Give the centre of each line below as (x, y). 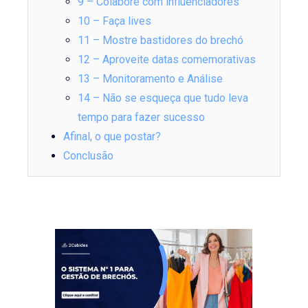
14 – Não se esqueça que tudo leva (163, 98)
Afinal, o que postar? (112, 137)
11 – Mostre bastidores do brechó (160, 41)
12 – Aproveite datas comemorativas (166, 60)
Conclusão (89, 156)
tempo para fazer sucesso (141, 118)
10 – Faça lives (114, 21)
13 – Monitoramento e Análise (150, 79)
